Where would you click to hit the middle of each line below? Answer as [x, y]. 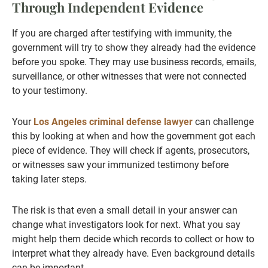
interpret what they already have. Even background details [133, 254]
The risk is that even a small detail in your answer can [125, 211]
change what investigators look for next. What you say [126, 225]
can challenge [223, 122]
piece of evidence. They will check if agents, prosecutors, [131, 151]
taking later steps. [49, 179]
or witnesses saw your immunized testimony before [120, 165]
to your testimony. [50, 91]
